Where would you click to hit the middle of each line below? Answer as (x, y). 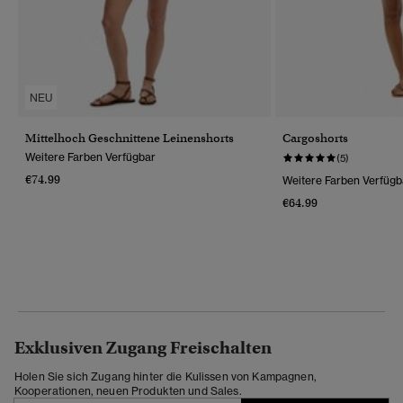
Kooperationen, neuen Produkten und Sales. (128, 390)
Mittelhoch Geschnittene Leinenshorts (130, 138)
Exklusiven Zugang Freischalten (143, 347)
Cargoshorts (315, 138)
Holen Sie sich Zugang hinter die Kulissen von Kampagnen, (166, 376)
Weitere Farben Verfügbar (90, 157)
